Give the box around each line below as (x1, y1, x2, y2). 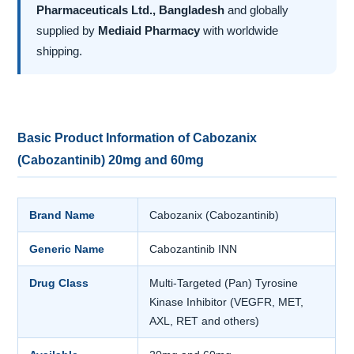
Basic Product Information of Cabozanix (17, 131, 258, 145)
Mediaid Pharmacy (98, 24, 201, 38)
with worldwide (200, 24, 279, 38)
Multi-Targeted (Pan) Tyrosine (149, 277, 299, 290)
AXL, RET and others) (149, 314, 260, 328)
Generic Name (29, 243, 105, 256)
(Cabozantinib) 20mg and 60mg (17, 153, 205, 168)
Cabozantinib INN (149, 243, 238, 256)
